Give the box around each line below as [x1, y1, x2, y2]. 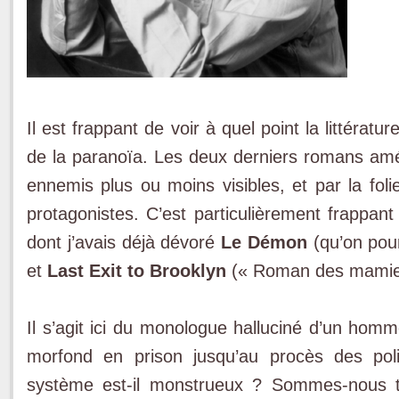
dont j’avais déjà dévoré [27, 232, 222, 252]
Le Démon [221, 232, 307, 252]
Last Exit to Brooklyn [47, 260, 226, 281]
